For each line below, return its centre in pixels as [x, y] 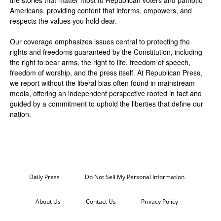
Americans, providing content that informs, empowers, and [101, 11]
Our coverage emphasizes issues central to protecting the [100, 42]
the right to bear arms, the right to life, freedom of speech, [100, 62]
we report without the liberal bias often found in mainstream [102, 83]
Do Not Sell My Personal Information [134, 177]
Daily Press [44, 177]
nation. [20, 114]
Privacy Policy [159, 202]
